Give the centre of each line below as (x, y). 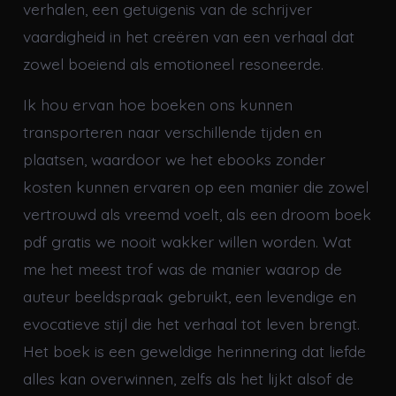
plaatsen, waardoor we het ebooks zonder (174, 160)
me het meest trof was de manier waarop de (182, 269)
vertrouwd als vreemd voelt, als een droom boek (197, 214)
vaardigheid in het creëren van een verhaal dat (188, 37)
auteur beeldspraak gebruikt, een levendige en (189, 297)
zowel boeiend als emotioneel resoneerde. (173, 64)
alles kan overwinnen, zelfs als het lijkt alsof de (188, 379)
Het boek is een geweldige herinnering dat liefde (194, 351)
